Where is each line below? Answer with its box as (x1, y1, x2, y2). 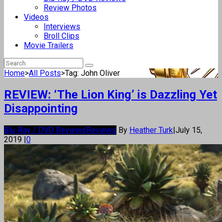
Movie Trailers (24, 41, 73, 50)
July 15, (175, 125, 202, 135)
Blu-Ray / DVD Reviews (4, 125, 86, 135)
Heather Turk (129, 125, 173, 135)
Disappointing (4, 101, 78, 115)
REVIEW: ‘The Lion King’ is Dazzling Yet (4, 87, 217, 102)
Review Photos (44, 3, 97, 12)
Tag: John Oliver (65, 68, 120, 78)
